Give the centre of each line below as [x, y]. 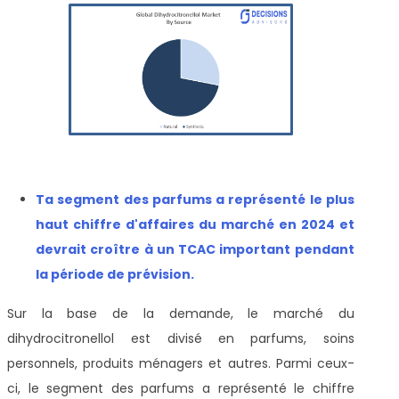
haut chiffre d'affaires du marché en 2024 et [195, 224]
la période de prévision [113, 274]
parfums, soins [302, 338]
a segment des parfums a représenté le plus [199, 199]
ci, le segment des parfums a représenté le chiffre [181, 388]
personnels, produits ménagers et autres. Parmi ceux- [181, 363]
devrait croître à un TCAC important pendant [195, 249]
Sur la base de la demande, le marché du [181, 313]
